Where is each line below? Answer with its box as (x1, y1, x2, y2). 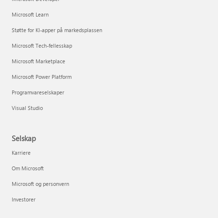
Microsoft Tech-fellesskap (12, 42, 72, 49)
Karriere (12, 149, 31, 156)
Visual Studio (12, 104, 43, 111)
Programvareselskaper (12, 89, 64, 96)
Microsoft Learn (12, 11, 49, 18)
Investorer (12, 196, 36, 203)
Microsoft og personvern (12, 180, 69, 187)
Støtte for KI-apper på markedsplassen (12, 26, 102, 34)
